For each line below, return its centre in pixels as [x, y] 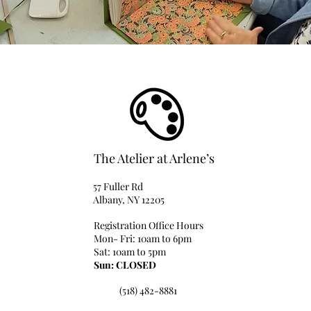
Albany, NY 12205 [128, 200]
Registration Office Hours [148, 225]
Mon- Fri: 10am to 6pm [142, 238]
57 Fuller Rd [118, 186]
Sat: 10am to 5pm [129, 252]
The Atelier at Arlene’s [155, 158]
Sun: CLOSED [125, 265]
